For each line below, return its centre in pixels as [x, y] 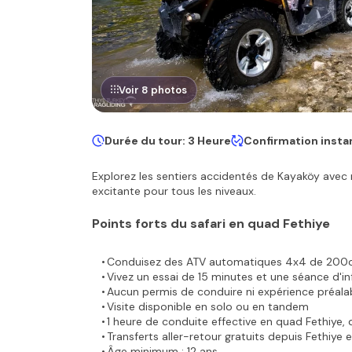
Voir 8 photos [153, 90]
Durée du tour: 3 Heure [168, 140]
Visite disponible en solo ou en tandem [207, 306]
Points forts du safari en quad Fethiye [211, 224]
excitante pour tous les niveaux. [174, 191]
